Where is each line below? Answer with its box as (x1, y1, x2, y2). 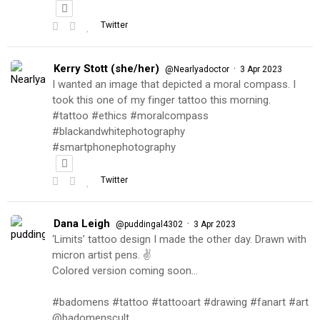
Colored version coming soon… (52, 264, 198, 277)
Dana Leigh (54, 216, 110, 230)
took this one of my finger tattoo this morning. (52, 93, 271, 106)
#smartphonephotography (52, 140, 176, 154)
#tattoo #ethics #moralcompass (52, 109, 209, 122)
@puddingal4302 (116, 219, 183, 229)
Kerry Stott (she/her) (54, 61, 159, 75)
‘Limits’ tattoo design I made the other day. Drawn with (52, 232, 306, 246)
